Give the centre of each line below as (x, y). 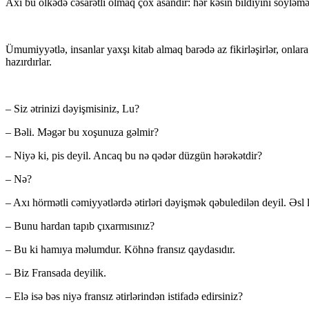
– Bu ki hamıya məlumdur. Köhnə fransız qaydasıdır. (120, 250)
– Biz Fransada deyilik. (56, 273)
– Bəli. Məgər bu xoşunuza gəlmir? (82, 132)
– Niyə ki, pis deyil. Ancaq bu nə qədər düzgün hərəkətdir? (134, 156)
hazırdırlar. (29, 62)
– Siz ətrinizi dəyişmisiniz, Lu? (72, 109)
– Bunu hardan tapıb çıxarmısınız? (80, 226)
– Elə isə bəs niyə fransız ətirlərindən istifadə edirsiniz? (124, 297)
